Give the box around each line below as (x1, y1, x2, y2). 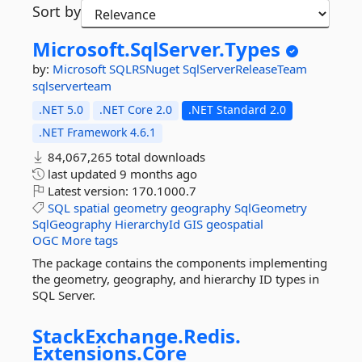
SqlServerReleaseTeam (183, 61, 307, 77)
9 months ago (120, 166, 197, 182)
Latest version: (44, 183, 132, 199)
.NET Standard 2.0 (188, 102, 286, 117)
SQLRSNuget (109, 61, 183, 77)
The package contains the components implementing (32, 255, 327, 271)
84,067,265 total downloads (44, 149, 205, 165)
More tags (61, 232, 118, 248)
